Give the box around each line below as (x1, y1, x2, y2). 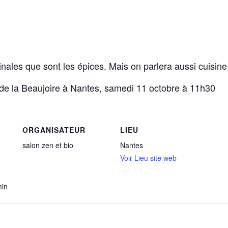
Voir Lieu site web (120, 153, 177, 163)
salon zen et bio (22, 140, 73, 150)
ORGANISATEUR (22, 125, 85, 135)
